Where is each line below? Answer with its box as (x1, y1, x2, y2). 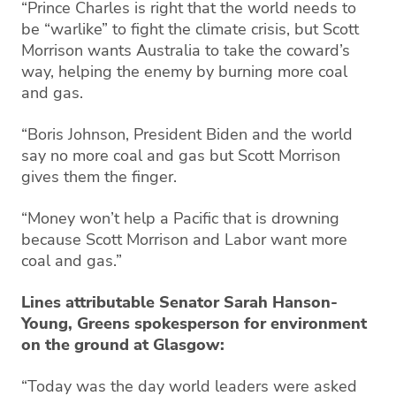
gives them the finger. (21, 165, 177, 187)
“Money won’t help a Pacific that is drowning (21, 207, 339, 229)
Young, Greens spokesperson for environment (21, 312, 367, 334)
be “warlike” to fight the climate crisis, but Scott (21, 18, 359, 40)
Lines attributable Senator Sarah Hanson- (21, 291, 338, 313)
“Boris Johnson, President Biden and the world (21, 123, 353, 145)
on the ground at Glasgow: (21, 333, 225, 355)
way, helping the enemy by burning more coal (21, 60, 347, 82)
